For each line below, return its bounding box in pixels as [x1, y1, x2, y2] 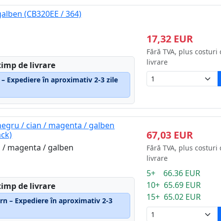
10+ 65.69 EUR [146, 180, 201, 190]
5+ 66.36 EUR [146, 168, 200, 179]
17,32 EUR [146, 32, 193, 45]
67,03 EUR [146, 128, 193, 142]
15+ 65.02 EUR [146, 191, 201, 202]
